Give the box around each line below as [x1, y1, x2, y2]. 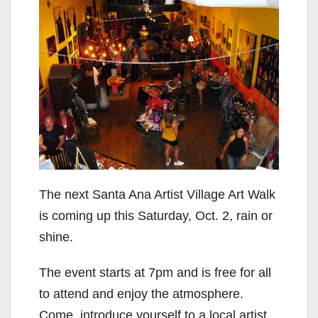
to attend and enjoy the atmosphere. [39, 286, 243, 301]
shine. [39, 229, 73, 244]
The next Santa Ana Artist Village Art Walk [39, 187, 275, 202]
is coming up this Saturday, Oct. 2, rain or [39, 208, 273, 223]
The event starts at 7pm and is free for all [39, 265, 271, 280]
